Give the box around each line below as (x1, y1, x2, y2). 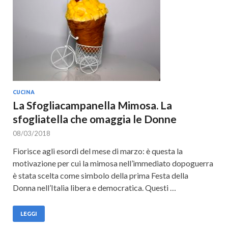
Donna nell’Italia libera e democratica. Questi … (13, 183, 176, 192)
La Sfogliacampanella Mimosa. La (13, 99, 172, 111)
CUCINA (13, 89, 35, 95)
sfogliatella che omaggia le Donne (13, 112, 177, 125)
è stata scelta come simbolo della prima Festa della (13, 170, 188, 180)
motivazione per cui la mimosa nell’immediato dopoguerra (13, 158, 213, 168)
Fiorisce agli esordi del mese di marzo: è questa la (13, 146, 183, 156)
